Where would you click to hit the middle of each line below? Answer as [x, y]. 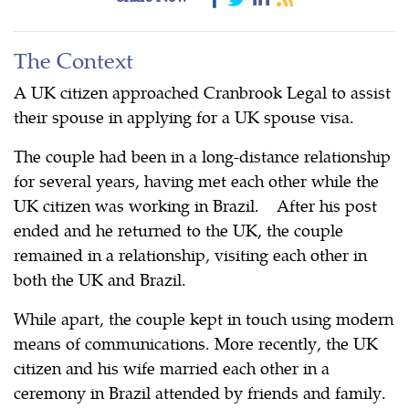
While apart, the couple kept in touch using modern [204, 318]
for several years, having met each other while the [196, 180]
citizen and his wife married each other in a [172, 367]
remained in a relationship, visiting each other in [190, 254]
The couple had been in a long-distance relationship [202, 155]
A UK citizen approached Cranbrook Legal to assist [202, 91]
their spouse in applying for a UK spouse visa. [184, 116]
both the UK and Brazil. [100, 278]
